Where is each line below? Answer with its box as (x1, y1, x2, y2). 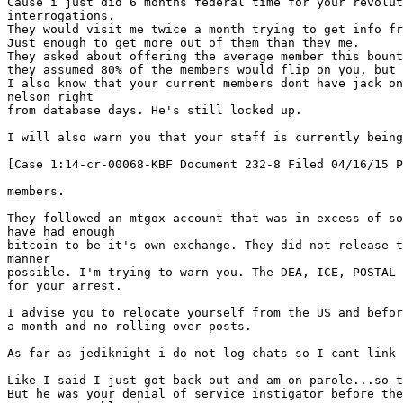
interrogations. (7, 9, 115, 22)
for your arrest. (7, 279, 122, 292)
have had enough (7, 225, 115, 238)
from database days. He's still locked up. (7, 103, 302, 117)
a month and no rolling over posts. (7, 319, 252, 333)
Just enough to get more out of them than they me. (7, 36, 360, 49)
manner (7, 252, 50, 265)
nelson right (7, 90, 94, 103)
